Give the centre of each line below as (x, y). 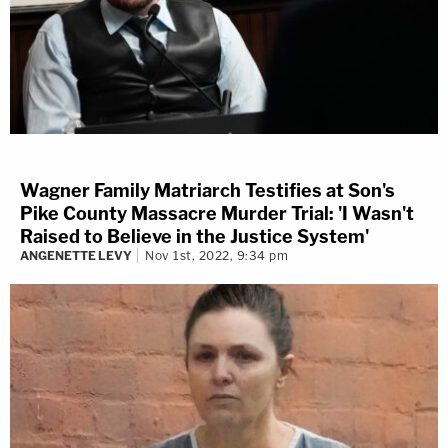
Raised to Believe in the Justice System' (194, 237)
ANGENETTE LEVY (76, 256)
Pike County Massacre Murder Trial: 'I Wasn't (217, 214)
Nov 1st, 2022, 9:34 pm (216, 256)
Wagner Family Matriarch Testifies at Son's (207, 191)
